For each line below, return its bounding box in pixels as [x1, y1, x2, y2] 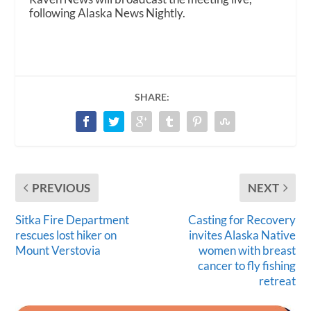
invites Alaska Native [188, 227, 296, 242]
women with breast [198, 242, 296, 258]
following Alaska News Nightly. [29, 5, 188, 20]
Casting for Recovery [187, 212, 296, 227]
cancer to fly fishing [197, 258, 296, 273]
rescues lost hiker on [15, 227, 117, 242]
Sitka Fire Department [15, 212, 130, 227]
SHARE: [135, 90, 169, 103]
